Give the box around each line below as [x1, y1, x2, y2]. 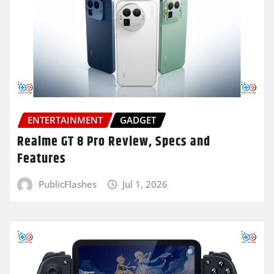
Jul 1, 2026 [122, 178, 168, 191]
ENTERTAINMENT [28, 113, 103, 126]
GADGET [120, 113, 156, 126]
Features [17, 149, 66, 170]
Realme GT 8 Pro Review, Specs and [17, 131, 210, 153]
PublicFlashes [38, 178, 97, 191]
